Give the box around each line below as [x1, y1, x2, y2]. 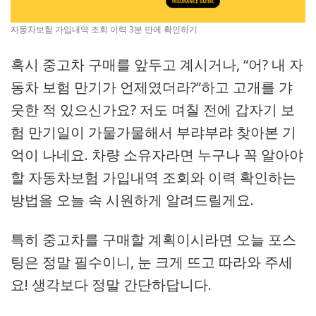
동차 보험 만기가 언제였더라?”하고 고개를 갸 [11, 78, 293, 97]
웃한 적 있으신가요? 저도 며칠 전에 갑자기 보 [11, 100, 295, 119]
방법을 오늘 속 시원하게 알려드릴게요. [11, 190, 254, 209]
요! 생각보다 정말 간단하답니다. [11, 275, 212, 294]
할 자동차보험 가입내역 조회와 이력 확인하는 [11, 168, 296, 187]
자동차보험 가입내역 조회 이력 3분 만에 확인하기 [11, 23, 197, 35]
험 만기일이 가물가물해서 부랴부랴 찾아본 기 [11, 123, 296, 142]
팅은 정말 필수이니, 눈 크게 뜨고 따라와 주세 [11, 253, 293, 272]
